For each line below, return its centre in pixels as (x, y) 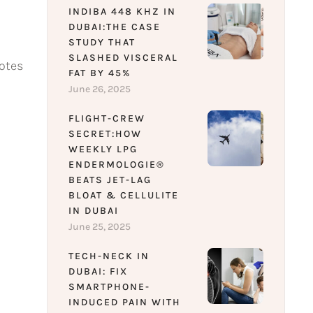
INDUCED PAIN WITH (124, 303)
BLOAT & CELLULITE (123, 196)
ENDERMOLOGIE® (116, 165)
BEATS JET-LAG (110, 180)
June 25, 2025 (99, 227)
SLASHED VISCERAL (123, 58)
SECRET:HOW (105, 134)
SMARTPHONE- (109, 287)
